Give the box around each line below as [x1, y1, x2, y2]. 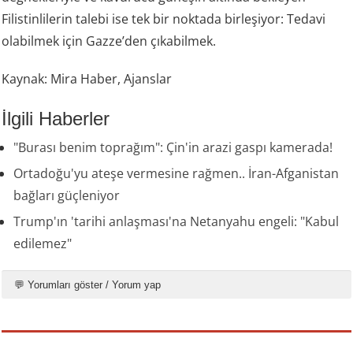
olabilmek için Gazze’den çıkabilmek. [2, 32, 217, 50]
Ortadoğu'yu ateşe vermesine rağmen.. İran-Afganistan [13, 164, 340, 182]
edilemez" [13, 234, 72, 252]
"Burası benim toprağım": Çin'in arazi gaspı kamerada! [13, 138, 333, 156]
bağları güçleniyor [13, 186, 121, 204]
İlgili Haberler [2, 107, 110, 129]
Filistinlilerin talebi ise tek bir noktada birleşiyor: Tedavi [2, 9, 326, 28]
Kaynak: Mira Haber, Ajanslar [2, 69, 173, 87]
